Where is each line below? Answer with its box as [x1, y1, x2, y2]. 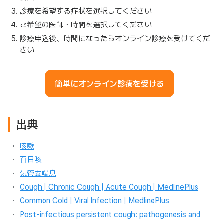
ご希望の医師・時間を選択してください [20, 20, 152, 29]
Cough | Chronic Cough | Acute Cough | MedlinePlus [20, 182, 198, 192]
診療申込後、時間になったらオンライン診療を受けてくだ [20, 34, 210, 43]
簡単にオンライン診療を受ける [55, 79, 164, 88]
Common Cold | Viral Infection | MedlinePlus [20, 196, 169, 205]
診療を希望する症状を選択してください [20, 6, 152, 16]
